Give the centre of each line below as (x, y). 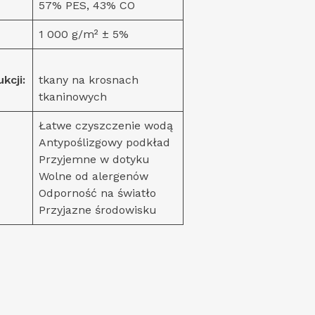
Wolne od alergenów (94, 176)
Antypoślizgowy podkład (104, 142)
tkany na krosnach (89, 79)
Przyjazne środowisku (98, 210)
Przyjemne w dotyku (94, 159)
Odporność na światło (97, 193)
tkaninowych (73, 96)
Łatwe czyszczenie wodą (106, 125)
